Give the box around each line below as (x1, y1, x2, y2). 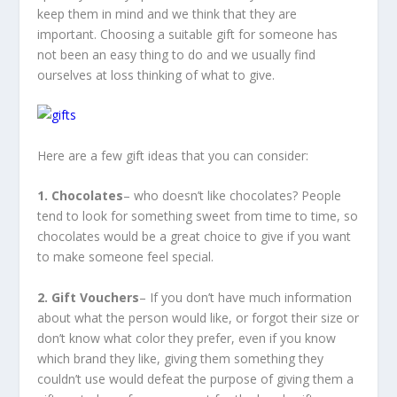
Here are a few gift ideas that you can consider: (37, 146, 309, 164)
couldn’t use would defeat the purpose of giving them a (37, 370, 354, 387)
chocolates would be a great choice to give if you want (37, 228, 352, 245)
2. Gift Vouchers (37, 288, 140, 306)
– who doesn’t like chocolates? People (123, 187, 342, 205)
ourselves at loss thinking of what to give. (37, 66, 276, 83)
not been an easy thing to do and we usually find (37, 46, 316, 63)
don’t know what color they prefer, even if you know (37, 329, 337, 346)
